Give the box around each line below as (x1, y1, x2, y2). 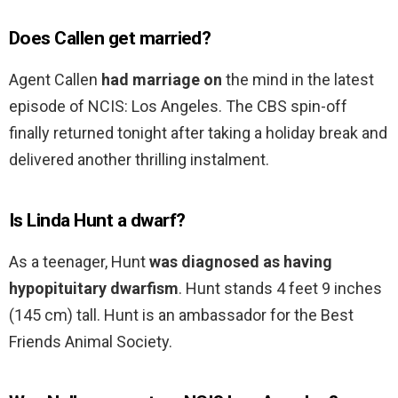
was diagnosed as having (149, 252, 332, 272)
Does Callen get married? (9, 28, 211, 50)
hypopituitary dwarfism (9, 279, 179, 298)
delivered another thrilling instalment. (9, 150, 269, 170)
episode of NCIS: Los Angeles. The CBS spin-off (9, 97, 347, 116)
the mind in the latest (222, 70, 374, 90)
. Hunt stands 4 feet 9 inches (179, 279, 382, 298)
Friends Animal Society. (9, 332, 172, 352)
